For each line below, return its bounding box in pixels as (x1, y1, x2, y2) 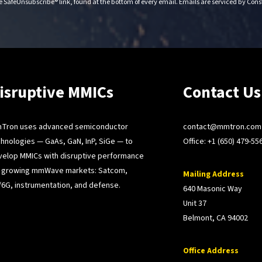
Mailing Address (183, 168, 244, 180)
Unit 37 (183, 197, 207, 209)
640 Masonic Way (183, 182, 243, 195)
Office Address (183, 244, 239, 257)
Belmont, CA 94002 (183, 212, 249, 224)
